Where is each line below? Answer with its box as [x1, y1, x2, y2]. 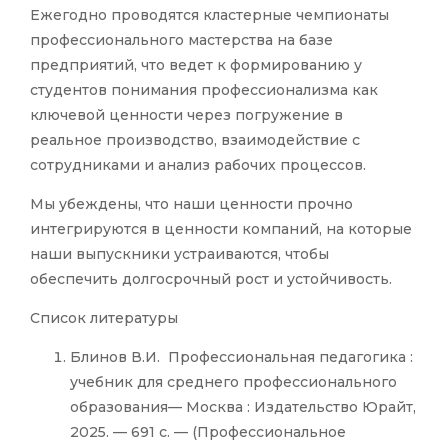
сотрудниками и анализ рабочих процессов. [30, 156, 366, 175]
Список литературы [30, 309, 178, 328]
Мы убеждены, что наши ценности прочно [30, 195, 353, 214]
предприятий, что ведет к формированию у [30, 56, 362, 75]
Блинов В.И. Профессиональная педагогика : [70, 348, 413, 367]
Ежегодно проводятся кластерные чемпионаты [30, 6, 389, 25]
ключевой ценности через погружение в [30, 106, 343, 125]
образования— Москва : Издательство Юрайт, [70, 398, 416, 417]
